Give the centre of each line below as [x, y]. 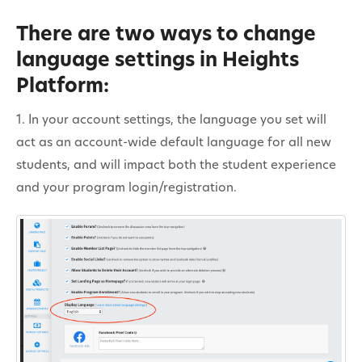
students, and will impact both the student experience [176, 166]
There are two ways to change [166, 35]
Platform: [65, 87]
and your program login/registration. [128, 188]
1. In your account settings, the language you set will [171, 120]
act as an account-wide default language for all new [174, 143]
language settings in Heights [158, 61]
